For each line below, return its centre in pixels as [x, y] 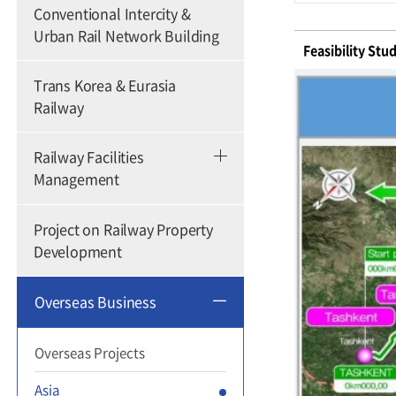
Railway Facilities [89, 157]
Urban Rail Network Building [126, 35]
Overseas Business [95, 302]
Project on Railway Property [123, 228]
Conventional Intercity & [112, 13]
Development [78, 251]
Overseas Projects [90, 353]
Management [77, 179]
